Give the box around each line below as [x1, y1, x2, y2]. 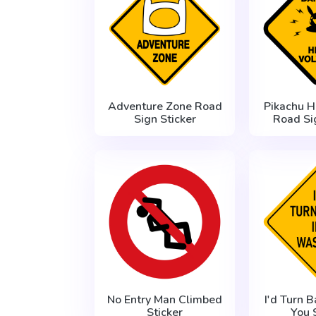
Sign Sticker [133, 111, 196, 128]
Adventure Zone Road [107, 99, 222, 115]
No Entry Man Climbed [107, 292, 223, 308]
